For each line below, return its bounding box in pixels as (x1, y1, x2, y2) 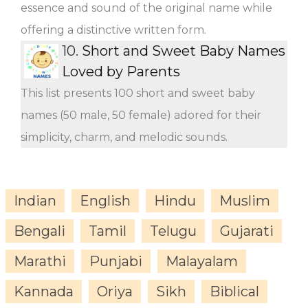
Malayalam (166, 252, 238, 269)
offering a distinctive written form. (21, 23, 206, 36)
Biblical (210, 283, 259, 300)
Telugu (150, 222, 197, 239)
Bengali (14, 222, 65, 239)
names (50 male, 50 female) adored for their (21, 108, 261, 122)
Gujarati (220, 222, 274, 239)
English (80, 192, 131, 209)
